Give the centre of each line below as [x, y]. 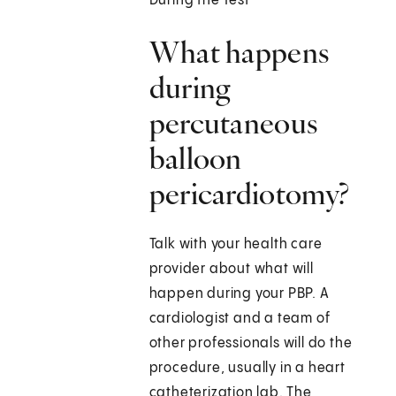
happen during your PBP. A [239, 294]
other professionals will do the [251, 344]
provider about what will [231, 270]
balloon [195, 159]
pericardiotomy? [249, 194]
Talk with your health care [236, 245]
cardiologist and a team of [240, 319]
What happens [239, 53]
